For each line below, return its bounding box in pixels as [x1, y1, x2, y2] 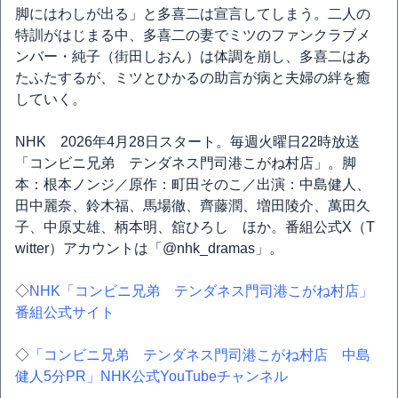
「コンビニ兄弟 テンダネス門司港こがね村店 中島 [29, 347, 370, 362]
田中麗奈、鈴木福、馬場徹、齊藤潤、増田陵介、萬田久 [15, 198, 370, 213]
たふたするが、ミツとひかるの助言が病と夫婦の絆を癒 [15, 70, 370, 85]
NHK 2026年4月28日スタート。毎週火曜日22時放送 [15, 134, 360, 149]
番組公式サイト [15, 305, 115, 320]
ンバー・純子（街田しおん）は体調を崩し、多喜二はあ [15, 49, 370, 64]
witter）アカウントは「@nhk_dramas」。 [15, 241, 283, 256]
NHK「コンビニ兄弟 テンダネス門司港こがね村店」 [29, 283, 373, 298]
